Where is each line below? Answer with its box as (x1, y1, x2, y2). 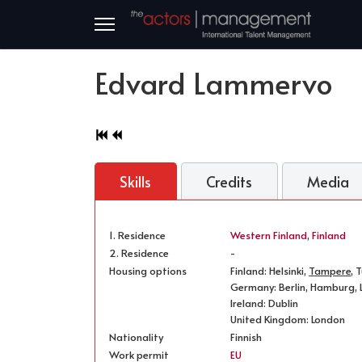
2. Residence (109, 246, 170, 261)
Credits (206, 171, 253, 192)
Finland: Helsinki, (230, 263, 309, 279)
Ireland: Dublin (230, 296, 299, 311)
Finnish (230, 330, 263, 345)
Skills (120, 171, 152, 192)
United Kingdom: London (230, 312, 346, 327)
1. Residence (109, 228, 166, 243)
